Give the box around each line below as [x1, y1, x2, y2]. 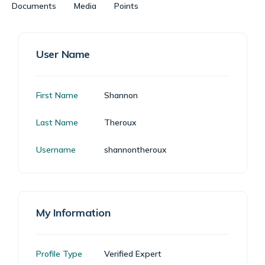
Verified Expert [104, 248, 161, 259]
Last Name [36, 117, 78, 128]
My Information [36, 206, 111, 219]
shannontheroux [104, 144, 167, 155]
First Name [36, 90, 78, 101]
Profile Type [36, 248, 82, 259]
